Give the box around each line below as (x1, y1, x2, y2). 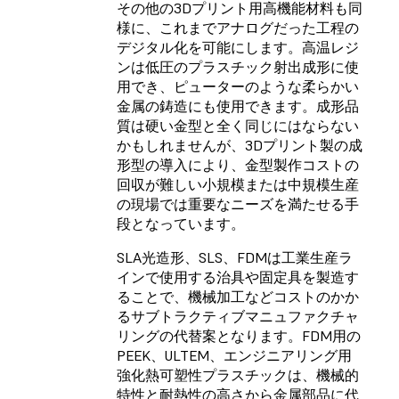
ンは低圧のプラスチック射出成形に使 (117, 57, 359, 76)
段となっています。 (117, 214, 245, 232)
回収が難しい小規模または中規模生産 (117, 175, 359, 193)
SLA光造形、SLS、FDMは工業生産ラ (117, 248, 353, 266)
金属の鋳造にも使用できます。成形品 (117, 96, 359, 115)
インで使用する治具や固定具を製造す (117, 267, 359, 286)
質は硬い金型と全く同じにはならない (117, 116, 359, 134)
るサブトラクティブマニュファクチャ (117, 306, 359, 325)
